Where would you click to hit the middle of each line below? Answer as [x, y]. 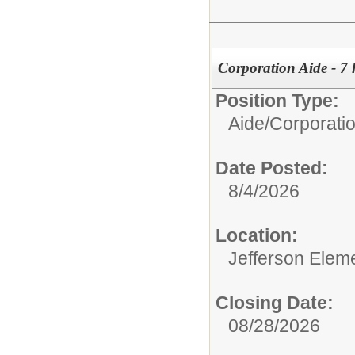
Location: [257, 235]
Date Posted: [272, 168]
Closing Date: [275, 302]
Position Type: [277, 100]
